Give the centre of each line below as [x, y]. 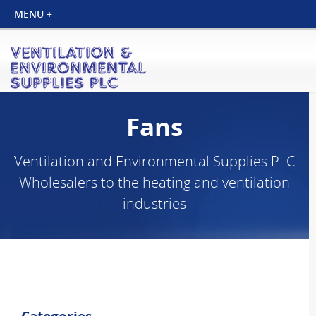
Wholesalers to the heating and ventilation [154, 182]
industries [154, 203]
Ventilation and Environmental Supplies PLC [154, 161]
